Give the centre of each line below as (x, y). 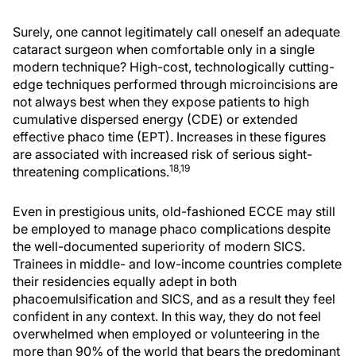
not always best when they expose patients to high (161, 102)
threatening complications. (91, 172)
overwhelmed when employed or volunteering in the (166, 334)
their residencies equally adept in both (125, 282)
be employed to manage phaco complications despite (172, 229)
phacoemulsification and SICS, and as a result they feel (174, 299)
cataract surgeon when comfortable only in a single (164, 50)
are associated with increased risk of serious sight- (163, 155)
